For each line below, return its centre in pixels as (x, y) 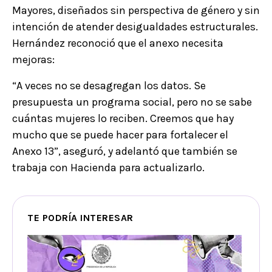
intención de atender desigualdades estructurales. (135, 26)
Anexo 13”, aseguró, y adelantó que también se (125, 151)
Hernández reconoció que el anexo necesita (118, 43)
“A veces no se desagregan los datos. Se (109, 85)
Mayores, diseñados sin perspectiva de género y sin (136, 10)
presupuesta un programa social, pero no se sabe (132, 102)
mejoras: (33, 59)
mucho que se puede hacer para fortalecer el (120, 134)
